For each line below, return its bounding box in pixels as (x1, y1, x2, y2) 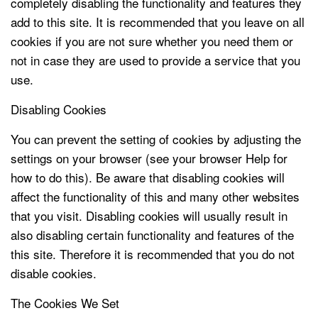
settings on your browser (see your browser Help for (11, 149, 287, 167)
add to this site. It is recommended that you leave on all (11, 13, 305, 31)
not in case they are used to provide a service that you (11, 51, 300, 69)
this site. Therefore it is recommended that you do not (11, 245, 295, 263)
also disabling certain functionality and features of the (11, 226, 294, 243)
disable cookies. (11, 264, 97, 282)
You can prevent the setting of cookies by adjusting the (11, 130, 301, 148)
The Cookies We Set (11, 294, 119, 312)
